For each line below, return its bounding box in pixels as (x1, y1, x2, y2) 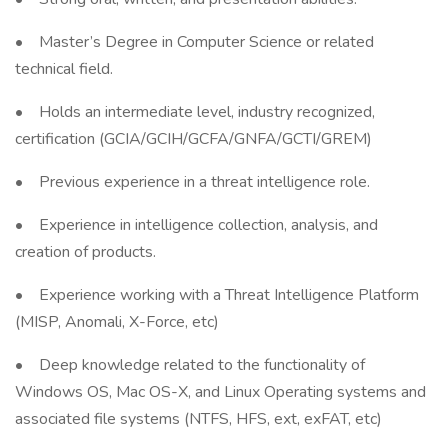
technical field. (15, 58, 113, 80)
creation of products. (15, 241, 156, 263)
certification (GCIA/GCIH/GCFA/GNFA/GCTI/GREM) (15, 128, 372, 150)
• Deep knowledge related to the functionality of (15, 354, 365, 376)
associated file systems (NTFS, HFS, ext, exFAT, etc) (15, 408, 382, 430)
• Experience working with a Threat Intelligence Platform (15, 284, 419, 306)
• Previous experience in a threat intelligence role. (15, 171, 370, 193)
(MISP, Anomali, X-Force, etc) (15, 311, 219, 333)
